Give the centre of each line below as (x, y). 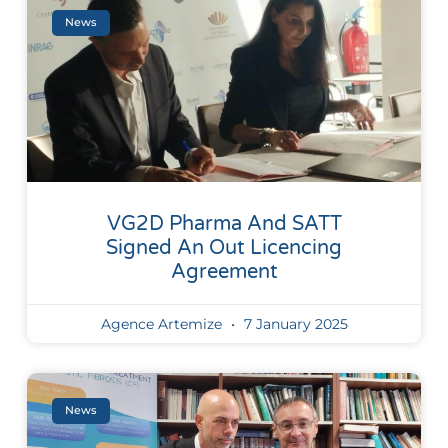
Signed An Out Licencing (224, 247)
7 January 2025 (293, 323)
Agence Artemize (163, 323)
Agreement (224, 271)
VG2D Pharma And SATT (224, 223)
